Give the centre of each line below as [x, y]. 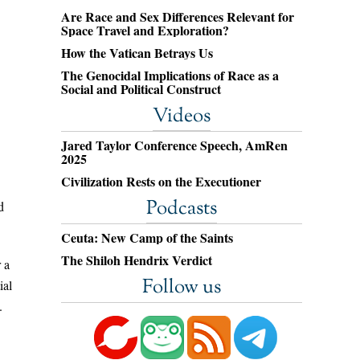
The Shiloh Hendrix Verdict [137, 260]
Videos [182, 117]
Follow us [182, 288]
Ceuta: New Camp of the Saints [147, 237]
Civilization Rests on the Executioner [161, 181]
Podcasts [182, 209]
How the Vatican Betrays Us [137, 53]
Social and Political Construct [141, 89]
